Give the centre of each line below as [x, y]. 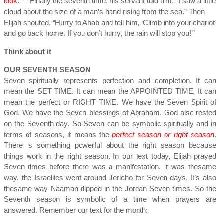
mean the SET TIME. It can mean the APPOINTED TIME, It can [110, 91]
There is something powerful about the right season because [110, 145]
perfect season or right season [163, 134]
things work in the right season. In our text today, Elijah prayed [110, 156]
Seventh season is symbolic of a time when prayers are [110, 199]
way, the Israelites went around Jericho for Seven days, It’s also [110, 178]
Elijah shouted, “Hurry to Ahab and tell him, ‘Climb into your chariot [109, 22]
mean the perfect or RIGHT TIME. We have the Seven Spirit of [110, 102]
